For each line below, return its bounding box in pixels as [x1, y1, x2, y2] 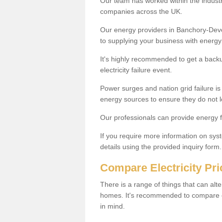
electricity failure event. [100, 65, 174, 74]
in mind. [100, 202, 125, 210]
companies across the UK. [100, 7, 182, 15]
